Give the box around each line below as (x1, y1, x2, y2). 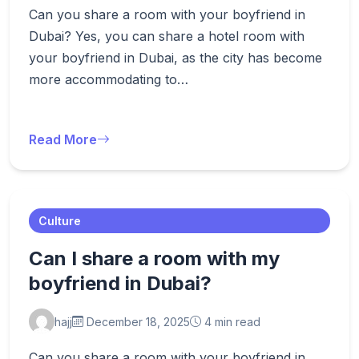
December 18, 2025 (83, 314, 190, 329)
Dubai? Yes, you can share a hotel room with (29, 28, 305, 44)
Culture (38, 214, 81, 228)
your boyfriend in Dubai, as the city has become (29, 50, 322, 66)
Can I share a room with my (29, 247, 280, 270)
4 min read (201, 314, 260, 329)
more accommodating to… (29, 71, 188, 87)
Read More (29, 131, 97, 147)
